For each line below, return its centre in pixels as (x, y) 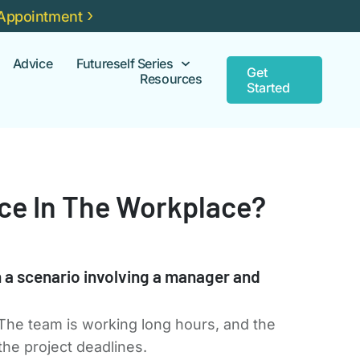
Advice (33, 63)
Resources (171, 79)
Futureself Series (125, 63)
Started (268, 87)
